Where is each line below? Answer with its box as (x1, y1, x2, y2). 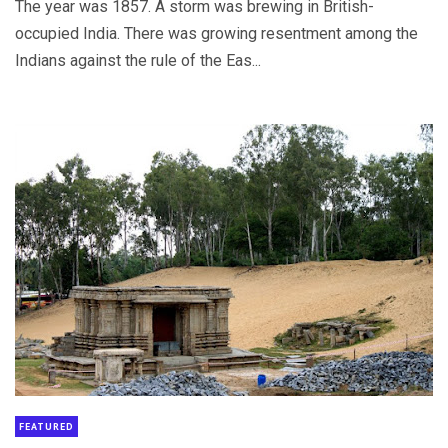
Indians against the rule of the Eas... (15, 51, 261, 71)
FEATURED (19, 419, 74, 433)
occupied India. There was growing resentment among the (15, 24, 418, 44)
